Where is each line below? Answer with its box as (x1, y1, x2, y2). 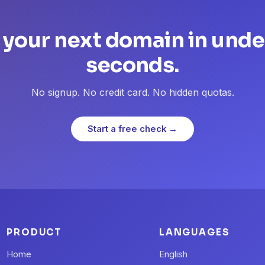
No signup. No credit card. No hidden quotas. (31, 86, 234, 99)
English (159, 249, 188, 260)
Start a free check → (88, 124, 177, 135)
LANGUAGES (159, 227, 230, 238)
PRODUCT (7, 227, 62, 238)
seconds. (86, 52, 179, 79)
